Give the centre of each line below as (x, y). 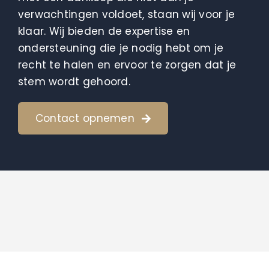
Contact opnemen (85, 119)
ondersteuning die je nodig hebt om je (121, 48)
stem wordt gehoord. (74, 82)
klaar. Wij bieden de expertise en (104, 32)
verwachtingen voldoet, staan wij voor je (126, 15)
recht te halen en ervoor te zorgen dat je (127, 65)
